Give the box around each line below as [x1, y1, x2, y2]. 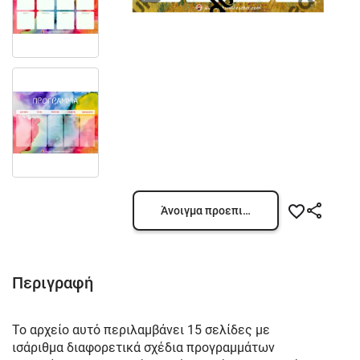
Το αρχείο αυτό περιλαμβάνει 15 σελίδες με [12, 322, 270, 337]
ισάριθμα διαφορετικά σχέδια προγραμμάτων [12, 340, 275, 355]
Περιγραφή [12, 273, 93, 292]
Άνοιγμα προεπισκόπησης [161, 204, 294, 217]
